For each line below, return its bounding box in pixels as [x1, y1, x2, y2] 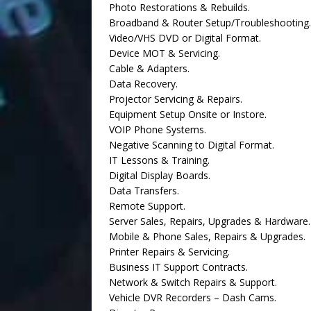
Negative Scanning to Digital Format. [109, 138, 274, 151]
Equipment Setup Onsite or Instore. [109, 108, 267, 121]
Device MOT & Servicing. [109, 47, 220, 60]
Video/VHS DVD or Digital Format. [109, 31, 261, 44]
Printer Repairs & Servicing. [109, 245, 230, 258]
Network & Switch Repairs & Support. [109, 276, 277, 289]
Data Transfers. [109, 184, 179, 197]
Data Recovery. [109, 77, 178, 90]
